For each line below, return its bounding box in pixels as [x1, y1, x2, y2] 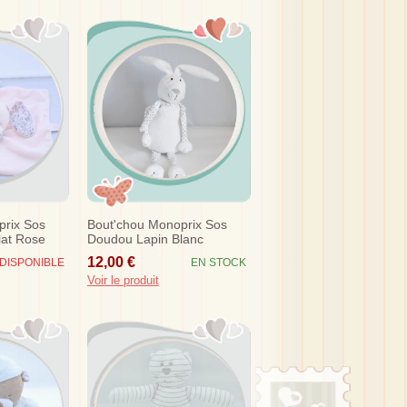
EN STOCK [191, 255, 246, 269]
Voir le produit [87, 273, 159, 287]
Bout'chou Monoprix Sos [87, 217, 227, 232]
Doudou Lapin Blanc [87, 232, 203, 246]
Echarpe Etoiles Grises [87, 246, 218, 261]
